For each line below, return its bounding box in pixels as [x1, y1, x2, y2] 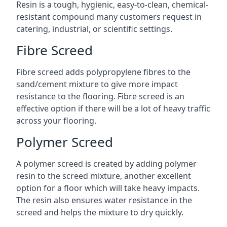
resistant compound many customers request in [16, 11, 202, 22]
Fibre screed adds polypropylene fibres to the [16, 66, 191, 78]
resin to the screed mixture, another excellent [16, 170, 191, 181]
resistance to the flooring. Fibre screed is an [16, 91, 184, 102]
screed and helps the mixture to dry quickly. [16, 207, 183, 218]
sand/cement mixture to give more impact [16, 79, 178, 90]
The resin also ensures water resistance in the [16, 195, 192, 206]
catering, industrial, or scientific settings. [16, 23, 172, 34]
